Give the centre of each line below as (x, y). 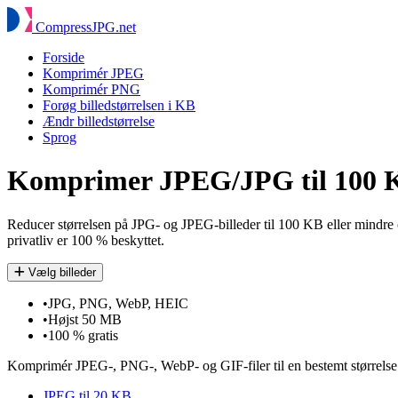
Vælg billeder (62, 272)
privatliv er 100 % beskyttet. (86, 240)
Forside (64, 57)
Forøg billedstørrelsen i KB (119, 105)
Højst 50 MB (85, 319)
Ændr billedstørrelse (99, 121)
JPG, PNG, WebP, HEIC (118, 303)
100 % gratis (83, 335)
